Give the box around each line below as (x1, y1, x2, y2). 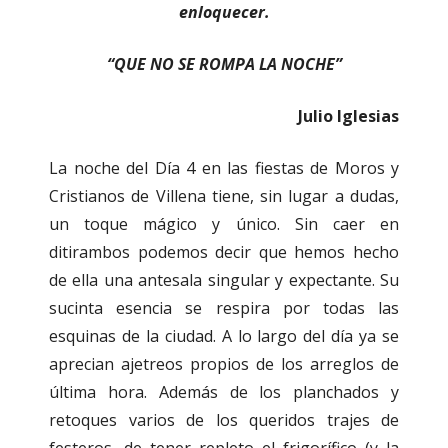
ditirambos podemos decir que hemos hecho (49, 241, 399, 264)
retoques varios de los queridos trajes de (49, 409, 399, 432)
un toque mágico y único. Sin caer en (49, 213, 399, 236)
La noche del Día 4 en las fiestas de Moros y (49, 157, 399, 180)
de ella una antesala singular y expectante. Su (49, 269, 399, 292)
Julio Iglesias (298, 105, 399, 128)
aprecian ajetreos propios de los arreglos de (49, 353, 399, 376)
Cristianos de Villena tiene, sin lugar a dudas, (49, 185, 399, 208)
